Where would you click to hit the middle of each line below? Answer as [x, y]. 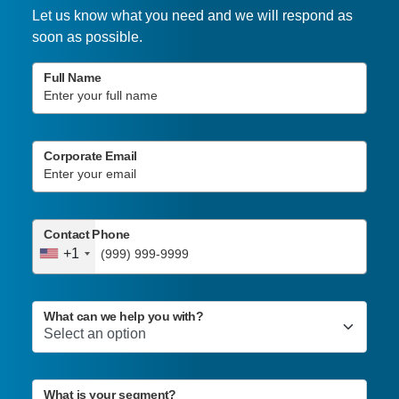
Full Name [72, 78]
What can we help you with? [123, 317]
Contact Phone [86, 235]
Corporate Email [90, 157]
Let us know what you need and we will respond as [192, 16]
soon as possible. [87, 37]
